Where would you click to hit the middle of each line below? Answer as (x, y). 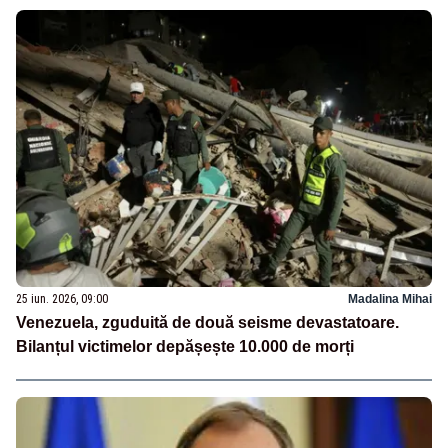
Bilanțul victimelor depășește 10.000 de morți (185, 346)
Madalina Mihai (390, 298)
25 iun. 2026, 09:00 (62, 298)
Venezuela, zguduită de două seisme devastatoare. (207, 322)
